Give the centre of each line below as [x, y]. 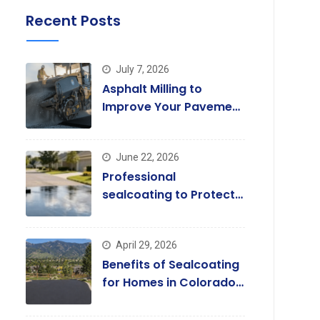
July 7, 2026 [142, 69]
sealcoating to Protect [168, 195]
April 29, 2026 [146, 245]
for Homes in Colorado [169, 283]
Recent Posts [73, 21]
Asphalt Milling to [152, 89]
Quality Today [143, 125]
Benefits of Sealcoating [170, 265]
